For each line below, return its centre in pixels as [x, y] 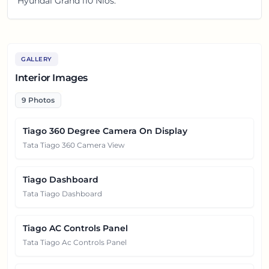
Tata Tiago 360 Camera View [74, 145]
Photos [41, 100]
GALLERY [37, 59]
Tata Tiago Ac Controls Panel [75, 242]
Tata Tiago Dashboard [62, 193]
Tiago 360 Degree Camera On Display [105, 131]
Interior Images [51, 77]
